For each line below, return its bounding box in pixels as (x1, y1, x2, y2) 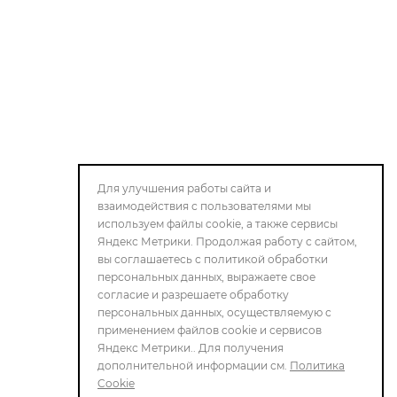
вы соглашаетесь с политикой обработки (97, 253, 328, 266)
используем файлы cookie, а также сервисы (97, 217, 338, 230)
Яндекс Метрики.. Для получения (97, 341, 284, 354)
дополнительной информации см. (97, 359, 290, 372)
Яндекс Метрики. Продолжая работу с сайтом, (97, 235, 357, 248)
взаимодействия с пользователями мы (97, 199, 311, 213)
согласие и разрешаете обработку (97, 288, 289, 301)
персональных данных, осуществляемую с (97, 306, 331, 319)
